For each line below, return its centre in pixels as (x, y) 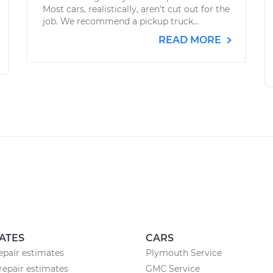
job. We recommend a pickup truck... (121, 21)
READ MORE (191, 40)
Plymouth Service (184, 253)
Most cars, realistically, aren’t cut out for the (136, 9)
